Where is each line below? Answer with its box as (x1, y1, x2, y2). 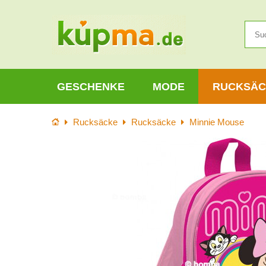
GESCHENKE (56, 80, 125, 93)
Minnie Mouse (189, 118, 244, 128)
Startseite (51, 117, 88, 127)
